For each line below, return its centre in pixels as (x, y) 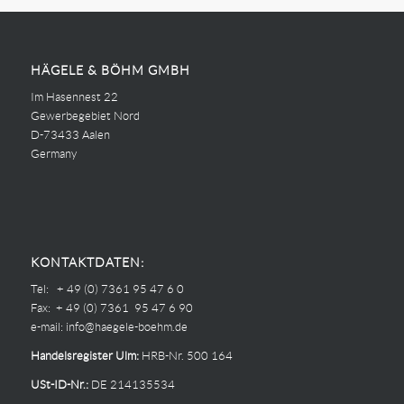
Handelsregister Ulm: (84, 356)
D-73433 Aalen (70, 135)
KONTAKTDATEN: (87, 263)
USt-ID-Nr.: (59, 385)
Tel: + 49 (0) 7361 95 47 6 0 (107, 289)
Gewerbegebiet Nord (85, 116)
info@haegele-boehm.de (126, 327)
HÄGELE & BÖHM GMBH (110, 71)
